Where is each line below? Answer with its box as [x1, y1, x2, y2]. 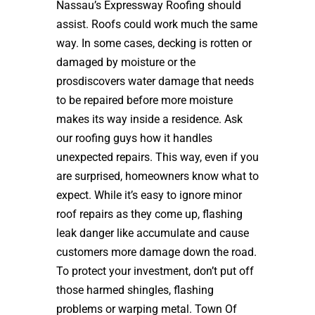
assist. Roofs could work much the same [56, 18, 257, 31]
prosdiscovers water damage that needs [56, 75, 254, 88]
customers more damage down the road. [56, 245, 257, 259]
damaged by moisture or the [56, 56, 195, 69]
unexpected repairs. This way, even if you [56, 150, 259, 164]
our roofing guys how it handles [56, 131, 212, 145]
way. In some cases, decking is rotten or [56, 37, 252, 50]
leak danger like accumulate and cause [56, 226, 249, 240]
